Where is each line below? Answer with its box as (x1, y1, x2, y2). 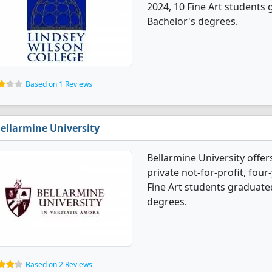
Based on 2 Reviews (25, 259, 92, 270)
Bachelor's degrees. (147, 15, 238, 28)
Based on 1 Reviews (25, 79, 92, 89)
